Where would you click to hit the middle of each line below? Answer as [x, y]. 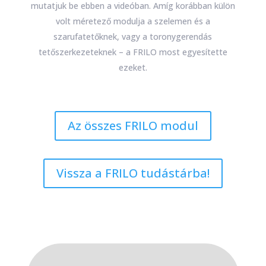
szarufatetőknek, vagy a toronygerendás [133, 36]
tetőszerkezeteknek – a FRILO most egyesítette [133, 52]
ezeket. [133, 67]
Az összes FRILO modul [133, 125]
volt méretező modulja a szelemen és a [133, 21]
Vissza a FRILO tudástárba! [133, 173]
